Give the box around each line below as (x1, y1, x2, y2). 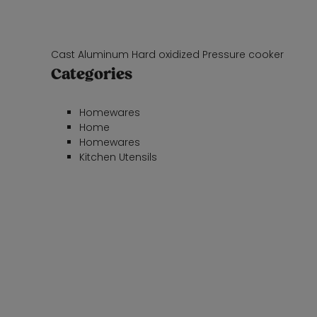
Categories (51, 64, 132, 84)
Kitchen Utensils (79, 149, 157, 164)
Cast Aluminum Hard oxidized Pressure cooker (51, 47, 284, 62)
